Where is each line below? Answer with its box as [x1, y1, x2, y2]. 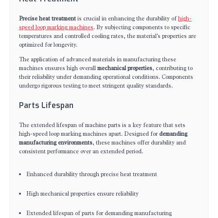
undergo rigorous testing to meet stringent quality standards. [19, 82, 173, 90]
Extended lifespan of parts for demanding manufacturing [26, 209, 172, 217]
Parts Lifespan [19, 100, 73, 110]
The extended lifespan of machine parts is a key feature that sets [19, 121, 185, 129]
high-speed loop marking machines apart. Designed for [19, 130, 159, 138]
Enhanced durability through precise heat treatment [26, 170, 157, 178]
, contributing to [152, 64, 193, 72]
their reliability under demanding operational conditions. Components [19, 73, 193, 81]
